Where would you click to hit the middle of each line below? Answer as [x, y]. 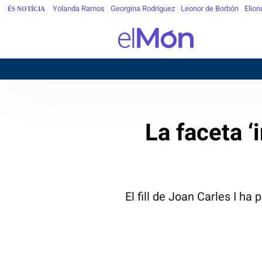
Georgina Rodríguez [143, 8]
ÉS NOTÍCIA [26, 8]
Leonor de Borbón [210, 8]
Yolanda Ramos [79, 8]
